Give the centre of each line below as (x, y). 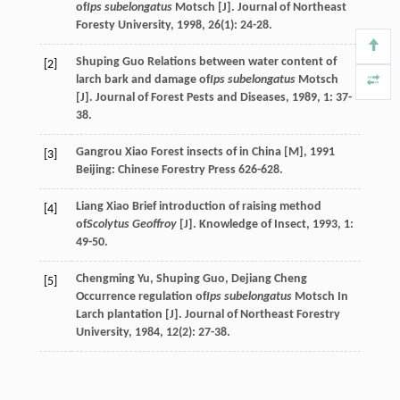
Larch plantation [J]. (130, 314)
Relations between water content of (240, 62)
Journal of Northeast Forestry (262, 314)
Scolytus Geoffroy (131, 224)
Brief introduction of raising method (225, 206)
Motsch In (320, 296)
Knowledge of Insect (252, 224)
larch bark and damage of (142, 79)
